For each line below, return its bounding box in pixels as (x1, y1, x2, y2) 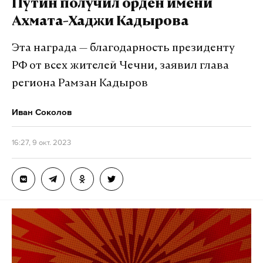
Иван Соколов (12, 107, 72, 117)
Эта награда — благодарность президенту (12, 43, 235, 54)
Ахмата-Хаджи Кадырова (12, 16, 188, 29)
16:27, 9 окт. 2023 (12, 138, 71, 147)
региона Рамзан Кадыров (12, 78, 148, 89)
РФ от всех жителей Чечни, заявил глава (12, 60, 229, 72)
